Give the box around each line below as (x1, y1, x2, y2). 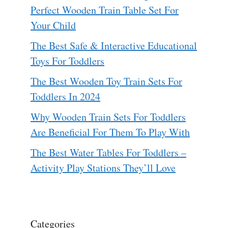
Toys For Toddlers (31, 53, 104, 68)
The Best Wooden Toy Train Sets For (31, 74, 182, 88)
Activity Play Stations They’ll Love (31, 160, 176, 175)
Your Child (31, 18, 76, 32)
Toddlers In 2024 (31, 89, 100, 103)
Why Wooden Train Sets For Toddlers (31, 109, 186, 124)
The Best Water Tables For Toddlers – (31, 145, 186, 159)
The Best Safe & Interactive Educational (31, 38, 197, 52)
